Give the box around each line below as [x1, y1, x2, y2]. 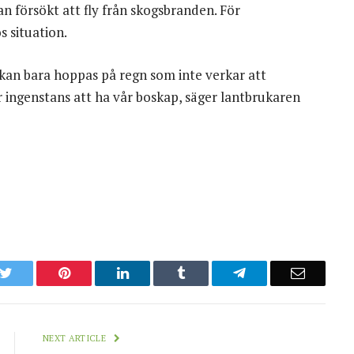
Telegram [245, 265, 299, 281]
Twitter [11, 265, 53, 281]
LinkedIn [127, 265, 180, 281]
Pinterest [69, 265, 119, 281]
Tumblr [184, 265, 227, 281]
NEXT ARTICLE [43, 333, 109, 345]
